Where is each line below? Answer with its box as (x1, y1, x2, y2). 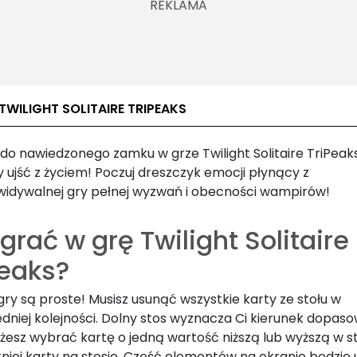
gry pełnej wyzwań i (64, 182, 191, 201)
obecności (191, 182, 257, 201)
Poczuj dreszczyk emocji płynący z (95, 163, 309, 182)
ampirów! (270, 182, 330, 201)
